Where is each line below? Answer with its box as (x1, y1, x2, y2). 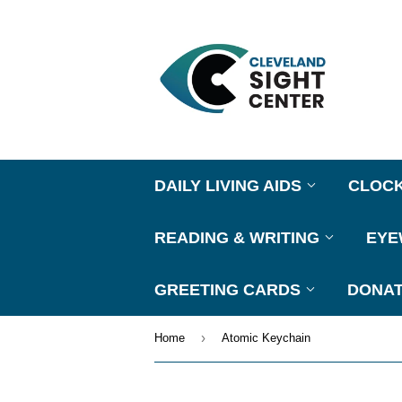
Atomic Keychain (222, 331, 310, 345)
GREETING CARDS (154, 281, 305, 299)
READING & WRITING (154, 229, 324, 247)
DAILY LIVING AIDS (154, 177, 306, 195)
